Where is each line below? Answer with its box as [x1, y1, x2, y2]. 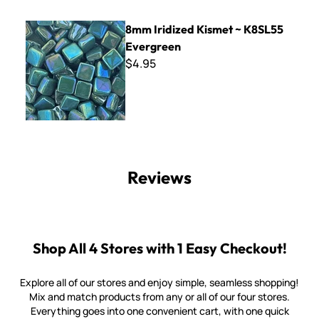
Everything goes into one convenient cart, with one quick [30, 304, 289, 318]
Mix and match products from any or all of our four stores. [29, 290, 290, 303]
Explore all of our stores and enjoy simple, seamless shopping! [20, 276, 299, 289]
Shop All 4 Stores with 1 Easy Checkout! [32, 239, 287, 257]
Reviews [127, 167, 192, 188]
